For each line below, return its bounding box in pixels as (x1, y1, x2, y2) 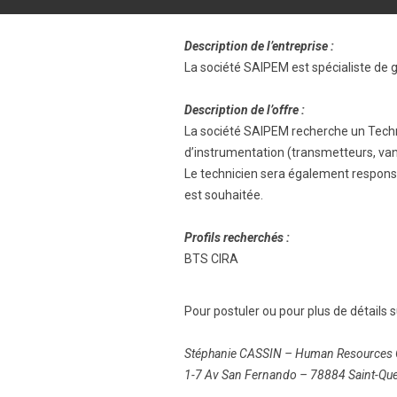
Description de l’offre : (184, 103, 305, 117)
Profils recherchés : (184, 230, 290, 245)
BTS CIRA (184, 252, 238, 266)
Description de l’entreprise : (184, 39, 334, 53)
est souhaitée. (184, 188, 263, 202)
